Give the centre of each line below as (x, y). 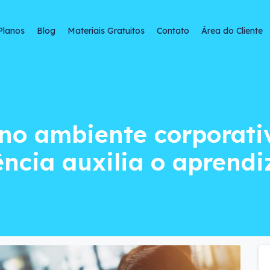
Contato (173, 31)
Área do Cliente (232, 31)
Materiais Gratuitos (106, 31)
